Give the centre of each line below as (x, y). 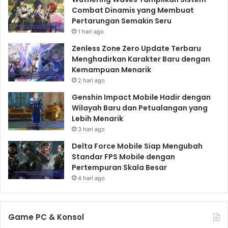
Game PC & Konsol (46, 217)
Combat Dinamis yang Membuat (133, 10)
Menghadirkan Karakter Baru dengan (141, 59)
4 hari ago (91, 178)
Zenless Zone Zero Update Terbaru (136, 48)
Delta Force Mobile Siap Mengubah (137, 146)
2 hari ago (91, 80)
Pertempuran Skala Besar (119, 167)
